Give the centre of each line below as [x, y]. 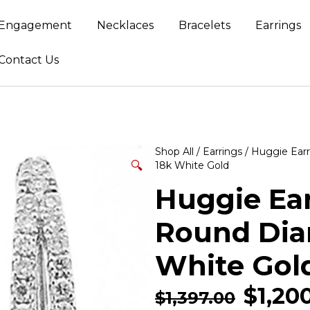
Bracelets [205, 25]
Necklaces [126, 25]
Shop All [174, 152]
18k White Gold [192, 165]
